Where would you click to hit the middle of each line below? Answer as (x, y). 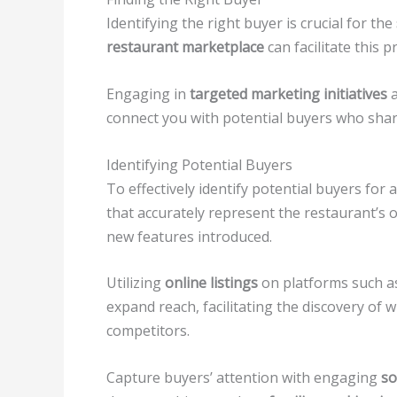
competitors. (148, 331)
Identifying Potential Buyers (199, 164)
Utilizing (136, 283)
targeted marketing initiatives (288, 93)
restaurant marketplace (185, 47)
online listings (211, 283)
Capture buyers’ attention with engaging (244, 377)
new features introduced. (189, 236)
